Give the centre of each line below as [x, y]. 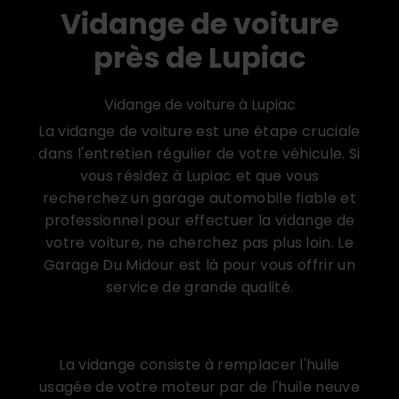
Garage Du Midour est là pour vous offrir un [199, 265]
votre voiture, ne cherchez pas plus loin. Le [199, 243]
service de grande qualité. [199, 288]
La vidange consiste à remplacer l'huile [199, 365]
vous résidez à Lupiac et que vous [199, 176]
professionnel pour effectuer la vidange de [199, 221]
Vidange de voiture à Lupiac [199, 105]
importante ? [199, 338]
